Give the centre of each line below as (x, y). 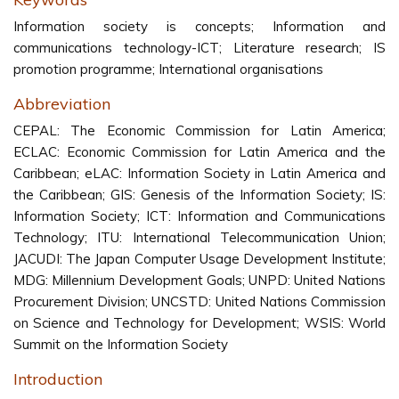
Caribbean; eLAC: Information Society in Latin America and (199, 173)
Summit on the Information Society (121, 344)
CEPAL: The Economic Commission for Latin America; (199, 130)
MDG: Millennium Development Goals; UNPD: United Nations (199, 280)
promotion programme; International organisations (168, 69)
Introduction (58, 379)
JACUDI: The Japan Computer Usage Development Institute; (199, 259)
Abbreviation (62, 104)
